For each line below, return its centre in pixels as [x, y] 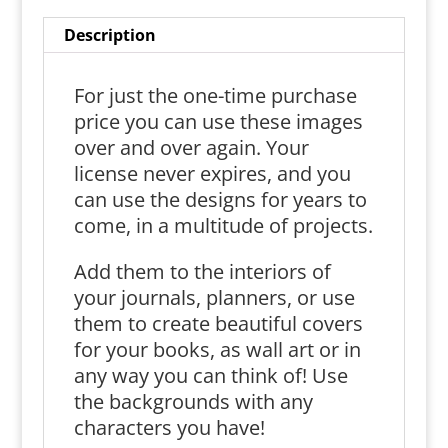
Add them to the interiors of [202, 271]
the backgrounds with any [193, 401]
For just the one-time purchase [215, 95]
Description [109, 35]
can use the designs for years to [220, 199]
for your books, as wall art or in [217, 349]
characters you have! [169, 427]
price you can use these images [218, 121]
